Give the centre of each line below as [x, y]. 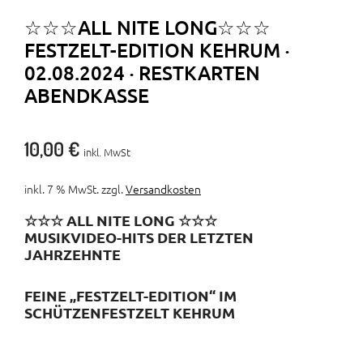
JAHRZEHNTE [73, 254]
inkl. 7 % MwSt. [62, 189]
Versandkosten [163, 189]
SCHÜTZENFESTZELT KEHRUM [130, 313]
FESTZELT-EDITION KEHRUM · [157, 50]
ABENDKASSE [87, 96]
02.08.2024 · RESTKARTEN [142, 73]
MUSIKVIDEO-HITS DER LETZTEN [139, 237]
